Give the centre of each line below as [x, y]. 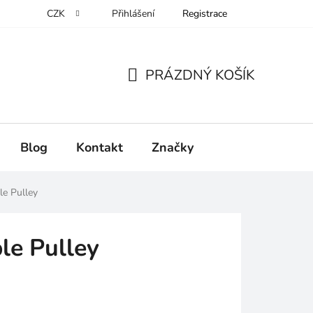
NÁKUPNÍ [158, 92]
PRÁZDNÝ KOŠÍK [200, 75]
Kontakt [100, 147]
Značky [173, 147]
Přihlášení [133, 14]
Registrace [205, 14]
